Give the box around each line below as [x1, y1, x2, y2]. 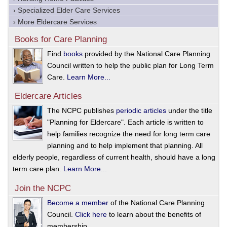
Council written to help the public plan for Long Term [47, 61, 214, 70]
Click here [75, 210, 107, 218]
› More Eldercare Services [13, 18, 97, 26]
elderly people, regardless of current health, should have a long [13, 153, 215, 162]
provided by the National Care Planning [83, 50, 210, 58]
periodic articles [116, 106, 166, 115]
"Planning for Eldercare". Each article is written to [47, 118, 204, 127]
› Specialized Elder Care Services [13, 6, 120, 15]
